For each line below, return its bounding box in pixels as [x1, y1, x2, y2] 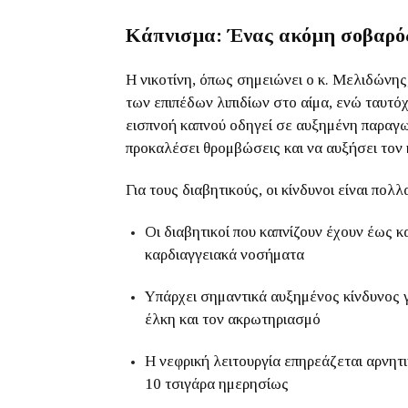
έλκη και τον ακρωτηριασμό [145, 311, 321, 328]
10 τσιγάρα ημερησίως [145, 375, 289, 393]
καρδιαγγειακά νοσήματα [145, 246, 304, 263]
